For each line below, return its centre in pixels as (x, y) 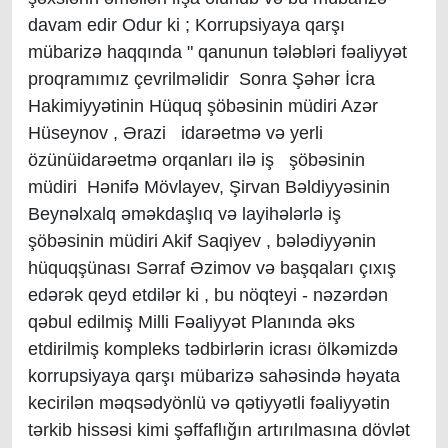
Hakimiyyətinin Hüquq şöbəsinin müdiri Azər (203, 106)
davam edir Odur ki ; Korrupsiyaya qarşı (186, 25)
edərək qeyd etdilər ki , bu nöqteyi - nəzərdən (208, 295)
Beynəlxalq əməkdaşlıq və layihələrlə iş (184, 214)
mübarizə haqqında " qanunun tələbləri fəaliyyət (217, 52)
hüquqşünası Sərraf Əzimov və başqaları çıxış (212, 268)
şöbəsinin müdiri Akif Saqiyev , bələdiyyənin (202, 241)
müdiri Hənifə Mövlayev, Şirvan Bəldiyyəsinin (209, 187)
